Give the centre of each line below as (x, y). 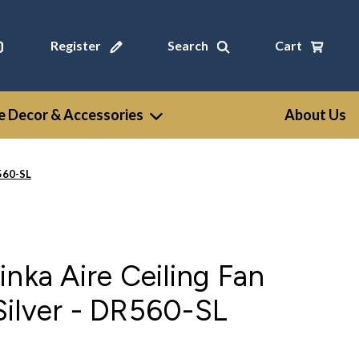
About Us (315, 115)
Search (188, 45)
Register (75, 45)
